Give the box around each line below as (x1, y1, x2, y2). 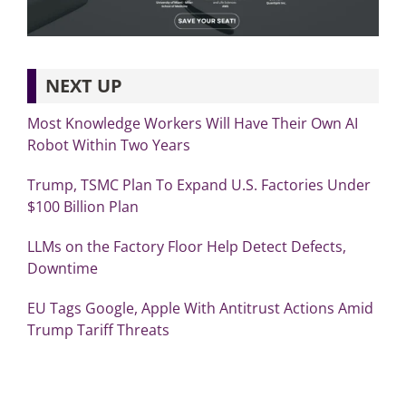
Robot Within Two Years (26, 134, 190, 155)
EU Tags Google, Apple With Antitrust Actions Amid (26, 297, 373, 318)
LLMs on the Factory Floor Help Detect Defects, (26, 236, 346, 256)
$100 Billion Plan (26, 196, 139, 217)
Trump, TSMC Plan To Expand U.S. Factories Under (26, 174, 371, 195)
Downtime (26, 257, 98, 278)
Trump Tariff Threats (26, 319, 169, 340)
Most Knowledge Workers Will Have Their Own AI (26, 112, 358, 133)
